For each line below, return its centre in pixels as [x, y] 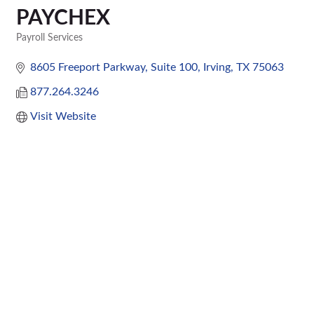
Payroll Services [49, 38]
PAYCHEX [63, 18]
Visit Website [63, 116]
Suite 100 [174, 67]
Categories [37, 48]
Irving [217, 67]
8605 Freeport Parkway [88, 67]
